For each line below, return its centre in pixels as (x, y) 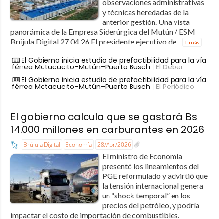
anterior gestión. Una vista (146, 22)
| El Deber (166, 67)
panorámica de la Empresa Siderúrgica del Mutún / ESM (102, 31)
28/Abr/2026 (114, 144)
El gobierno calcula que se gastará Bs (103, 117)
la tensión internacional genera (153, 185)
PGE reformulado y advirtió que (155, 175)
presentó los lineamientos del (150, 166)
